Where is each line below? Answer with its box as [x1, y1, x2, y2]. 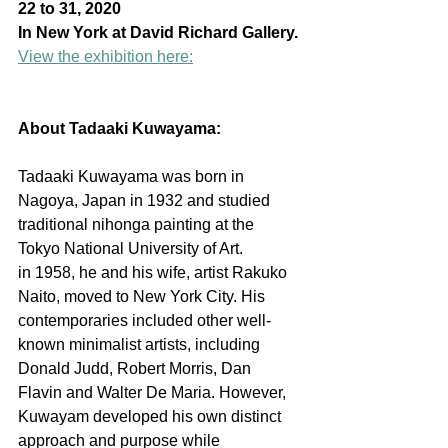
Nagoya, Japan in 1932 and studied [18, 192, 274, 210]
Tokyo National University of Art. [18, 240, 247, 258]
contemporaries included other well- [18, 312, 271, 330]
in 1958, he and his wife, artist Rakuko [18, 264, 291, 282]
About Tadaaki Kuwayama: [18, 120, 221, 138]
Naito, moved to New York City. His [18, 288, 269, 306]
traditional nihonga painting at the [18, 216, 258, 234]
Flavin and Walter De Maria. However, [18, 384, 290, 402]
